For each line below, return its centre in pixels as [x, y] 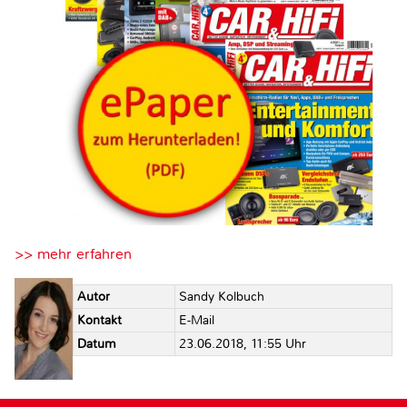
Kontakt [99, 320]
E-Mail [196, 320]
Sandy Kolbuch [221, 296]
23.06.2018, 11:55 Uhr [242, 343]
